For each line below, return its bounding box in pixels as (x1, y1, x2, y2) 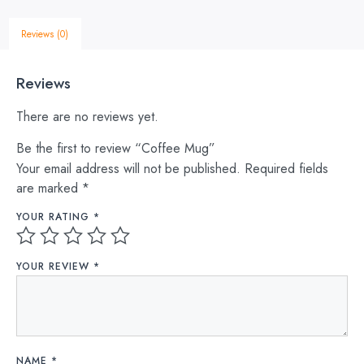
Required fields (245, 158, 328, 178)
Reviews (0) (21, 26, 69, 41)
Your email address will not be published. (16, 158, 240, 178)
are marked (16, 178, 82, 197)
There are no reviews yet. (16, 107, 158, 127)
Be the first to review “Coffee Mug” (16, 138, 215, 158)
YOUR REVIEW (16, 259, 93, 275)
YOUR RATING (16, 210, 93, 225)
